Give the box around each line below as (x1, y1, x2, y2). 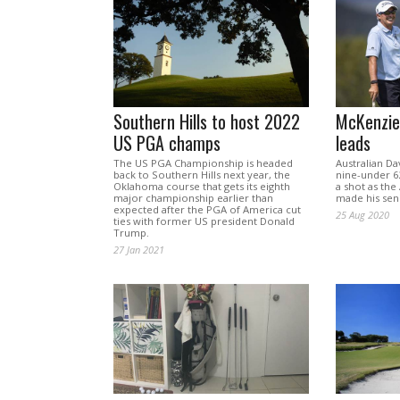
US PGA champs (113, 129, 221, 157)
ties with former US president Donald (113, 214, 295, 229)
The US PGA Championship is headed (113, 156, 293, 171)
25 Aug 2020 (335, 208, 389, 222)
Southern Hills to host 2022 (113, 108, 300, 136)
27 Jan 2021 (113, 243, 164, 257)
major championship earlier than (113, 191, 273, 205)
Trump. (113, 226, 149, 240)
